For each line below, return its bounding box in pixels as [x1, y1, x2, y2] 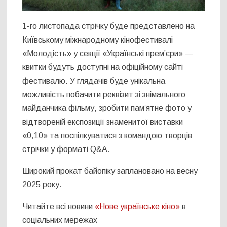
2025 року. [22, 180, 62, 190]
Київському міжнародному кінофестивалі [22, 35, 173, 45]
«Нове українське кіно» [95, 202, 180, 211]
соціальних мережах [22, 216, 98, 225]
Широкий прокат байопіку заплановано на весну [22, 167, 198, 176]
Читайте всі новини [22, 202, 95, 211]
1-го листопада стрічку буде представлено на [22, 22, 195, 31]
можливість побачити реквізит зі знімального [22, 90, 186, 99]
